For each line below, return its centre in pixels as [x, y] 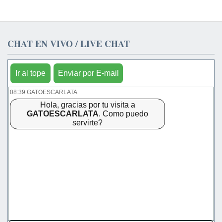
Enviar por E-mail [88, 73]
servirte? [87, 123]
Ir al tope [30, 73]
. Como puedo [123, 114]
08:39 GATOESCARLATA [44, 92]
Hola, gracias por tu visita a [87, 105]
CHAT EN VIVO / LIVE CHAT [69, 44]
